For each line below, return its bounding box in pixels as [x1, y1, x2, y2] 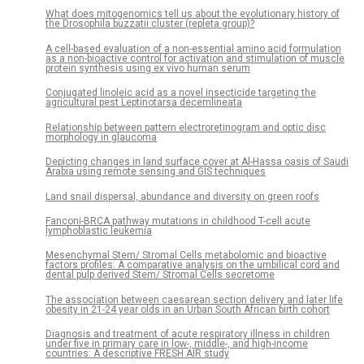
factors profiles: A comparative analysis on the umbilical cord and [45, 259, 340, 271]
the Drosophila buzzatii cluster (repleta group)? [45, 18, 254, 30]
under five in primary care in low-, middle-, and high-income [45, 338, 308, 350]
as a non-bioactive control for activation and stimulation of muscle [45, 52, 344, 64]
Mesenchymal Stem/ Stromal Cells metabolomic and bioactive [45, 249, 327, 262]
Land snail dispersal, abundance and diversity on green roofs [45, 190, 319, 202]
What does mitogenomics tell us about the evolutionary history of [45, 8, 340, 20]
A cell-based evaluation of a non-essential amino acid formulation [45, 42, 341, 54]
